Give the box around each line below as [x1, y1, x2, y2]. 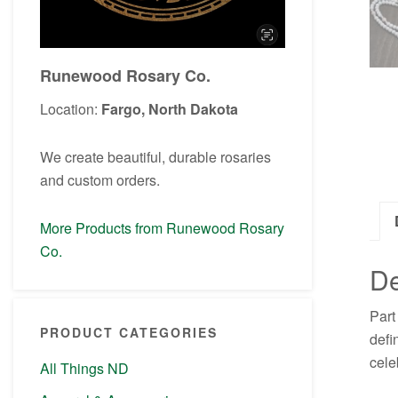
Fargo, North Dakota [101, 98, 238, 119]
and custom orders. [40, 169, 160, 190]
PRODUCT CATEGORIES [40, 322, 218, 341]
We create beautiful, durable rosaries [40, 146, 271, 167]
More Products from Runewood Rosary [40, 217, 284, 238]
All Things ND [40, 357, 129, 378]
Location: [40, 98, 101, 119]
